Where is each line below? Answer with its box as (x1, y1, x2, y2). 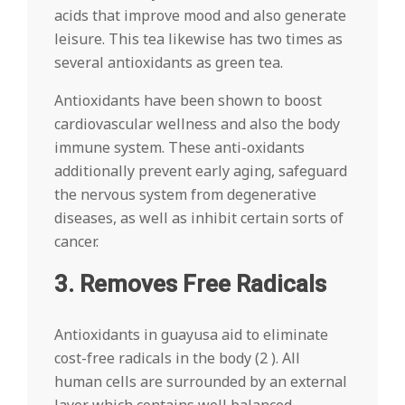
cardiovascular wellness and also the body (54, 114, 340, 134)
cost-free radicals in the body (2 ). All (54, 348, 300, 368)
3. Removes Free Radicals (54, 270, 326, 297)
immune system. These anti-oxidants (54, 137, 305, 157)
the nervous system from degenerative (54, 184, 316, 204)
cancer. (54, 231, 99, 251)
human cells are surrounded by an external (54, 372, 347, 391)
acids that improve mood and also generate (54, 5, 346, 25)
